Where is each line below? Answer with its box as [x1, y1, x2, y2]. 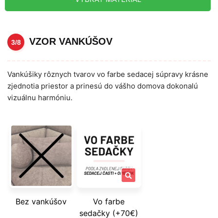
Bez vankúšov [16, 196, 67, 206]
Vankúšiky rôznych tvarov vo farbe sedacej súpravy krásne [7, 70, 208, 79]
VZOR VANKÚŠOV [29, 36, 112, 47]
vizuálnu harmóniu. [7, 93, 73, 103]
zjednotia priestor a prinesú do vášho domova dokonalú [7, 81, 198, 91]
